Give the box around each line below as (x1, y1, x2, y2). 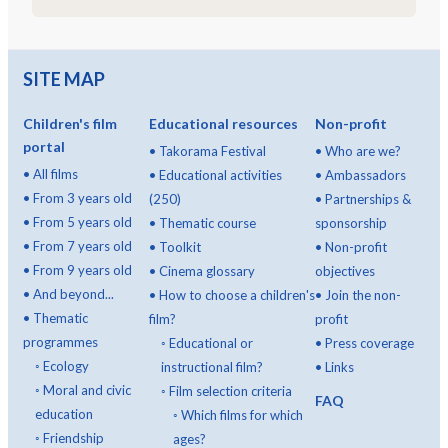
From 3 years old (33, 190, 132, 207)
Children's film (23, 115, 117, 133)
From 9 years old (33, 262, 132, 279)
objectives (315, 263, 376, 280)
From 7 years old (33, 238, 132, 255)
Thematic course (158, 215, 256, 232)
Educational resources (148, 115, 298, 133)
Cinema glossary (158, 263, 255, 280)
